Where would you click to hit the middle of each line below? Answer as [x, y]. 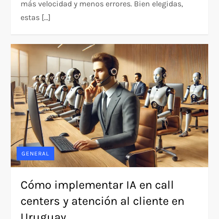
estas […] [36, 18]
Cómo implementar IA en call [98, 185]
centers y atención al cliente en [103, 201]
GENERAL [36, 154]
